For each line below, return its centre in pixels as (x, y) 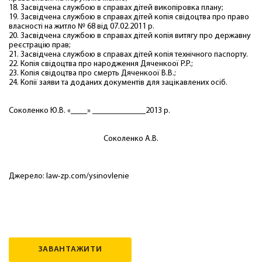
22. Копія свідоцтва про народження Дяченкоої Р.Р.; (101, 64)
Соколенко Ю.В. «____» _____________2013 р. (89, 111)
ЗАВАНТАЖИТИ (70, 249)
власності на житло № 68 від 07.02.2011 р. (82, 27)
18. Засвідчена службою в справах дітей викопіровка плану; (116, 8)
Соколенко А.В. (131, 139)
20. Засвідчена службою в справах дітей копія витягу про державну (130, 36)
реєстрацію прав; (40, 45)
